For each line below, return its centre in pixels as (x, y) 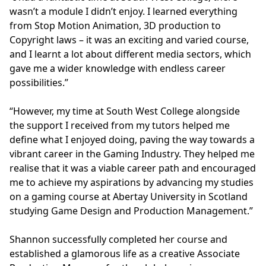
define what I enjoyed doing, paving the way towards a (132, 140)
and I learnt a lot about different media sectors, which (130, 54)
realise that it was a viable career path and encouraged (133, 168)
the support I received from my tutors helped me (120, 126)
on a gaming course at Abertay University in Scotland (129, 197)
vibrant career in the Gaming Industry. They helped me (132, 154)
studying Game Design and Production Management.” (132, 211)
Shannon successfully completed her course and (118, 240)
